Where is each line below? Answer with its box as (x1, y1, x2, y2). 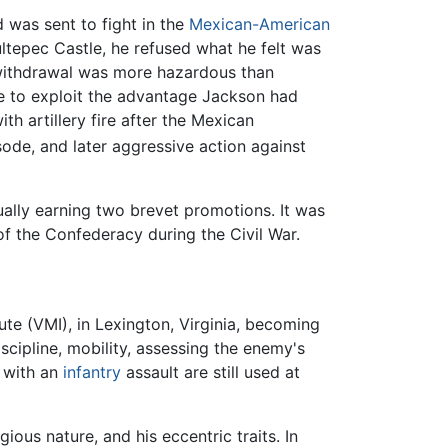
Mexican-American (189, 13, 330, 34)
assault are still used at (121, 361, 300, 382)
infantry (63, 361, 121, 382)
